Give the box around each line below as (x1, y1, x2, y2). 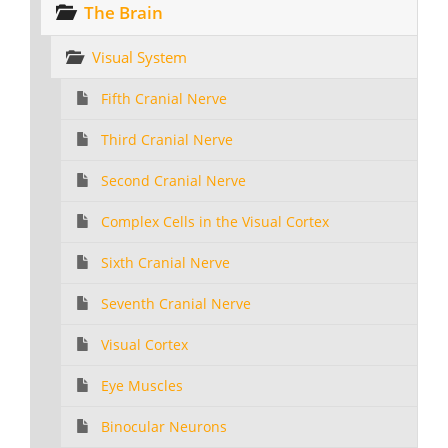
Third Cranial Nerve (101, 131, 233, 149)
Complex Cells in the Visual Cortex (101, 213, 329, 231)
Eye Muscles (101, 377, 183, 395)
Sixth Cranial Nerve (101, 254, 230, 272)
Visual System (92, 47, 187, 67)
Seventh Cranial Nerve (101, 295, 251, 313)
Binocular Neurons (101, 418, 227, 436)
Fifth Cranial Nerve (101, 90, 227, 108)
